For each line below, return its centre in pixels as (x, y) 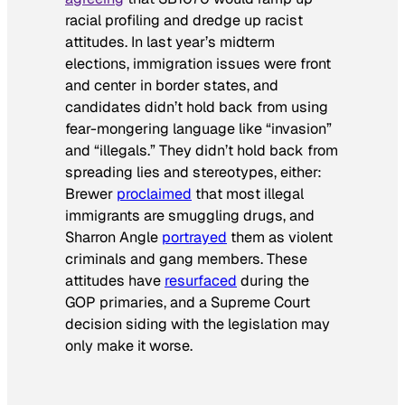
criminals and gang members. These (186, 259)
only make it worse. (129, 345)
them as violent (280, 237)
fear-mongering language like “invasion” (198, 128)
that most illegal (248, 193)
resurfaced (201, 280)
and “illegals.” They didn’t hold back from (202, 150)
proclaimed (154, 193)
